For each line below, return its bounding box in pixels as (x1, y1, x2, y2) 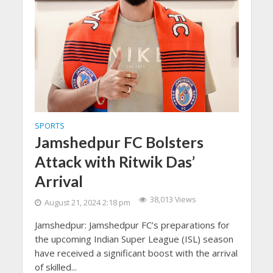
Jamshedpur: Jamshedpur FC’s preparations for (34, 218, 230, 231)
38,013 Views (149, 194, 196, 205)
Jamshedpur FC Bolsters (34, 132, 204, 151)
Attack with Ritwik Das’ (34, 152, 195, 171)
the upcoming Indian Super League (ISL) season (34, 232, 233, 245)
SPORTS (34, 120, 65, 131)
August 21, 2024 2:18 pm (44, 197, 130, 208)
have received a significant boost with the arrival (34, 246, 238, 259)
